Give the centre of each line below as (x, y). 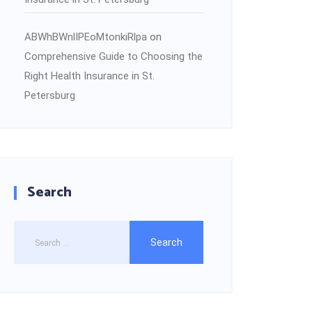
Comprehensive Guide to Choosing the (114, 56)
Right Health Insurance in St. (89, 76)
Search (49, 192)
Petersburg (50, 95)
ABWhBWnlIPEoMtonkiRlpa (86, 37)
